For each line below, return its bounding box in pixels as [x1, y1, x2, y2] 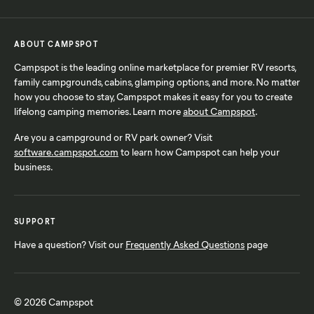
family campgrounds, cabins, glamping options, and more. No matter [14, 74, 300, 88]
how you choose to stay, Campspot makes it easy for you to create [14, 89, 292, 103]
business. [14, 159, 53, 173]
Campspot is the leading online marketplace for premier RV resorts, [14, 60, 296, 74]
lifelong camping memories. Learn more [14, 104, 183, 118]
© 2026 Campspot [14, 294, 93, 308]
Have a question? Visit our [14, 237, 125, 251]
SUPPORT [14, 215, 56, 226]
